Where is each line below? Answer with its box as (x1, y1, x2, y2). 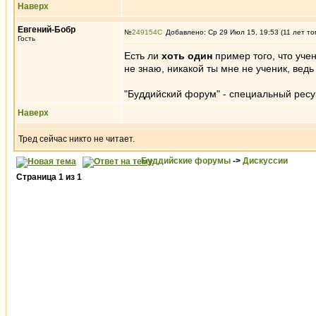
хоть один (162, 50, 212, 61)
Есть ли (124, 50, 162, 61)
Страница (16, 172, 59, 182)
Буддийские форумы (141, 156, 231, 166)
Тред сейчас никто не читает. (18, 134, 135, 144)
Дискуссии (243, 156, 288, 166)
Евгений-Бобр (18, 25, 75, 35)
